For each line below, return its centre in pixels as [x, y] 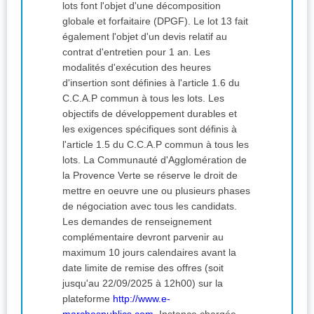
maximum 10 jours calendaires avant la [149, 253]
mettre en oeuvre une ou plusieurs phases [156, 191]
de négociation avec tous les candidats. [150, 206]
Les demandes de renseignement [137, 222]
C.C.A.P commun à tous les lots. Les [135, 98]
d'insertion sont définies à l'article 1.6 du [151, 83]
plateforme [88, 299]
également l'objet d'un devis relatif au [145, 37]
